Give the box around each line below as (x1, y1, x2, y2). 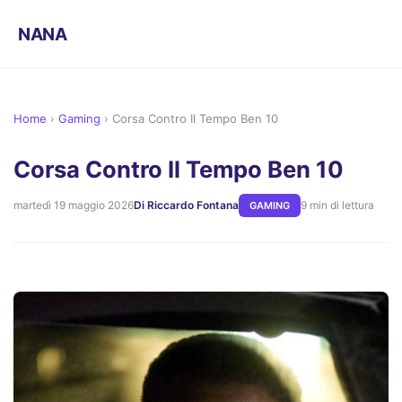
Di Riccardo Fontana (134, 198, 239, 213)
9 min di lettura (301, 198, 374, 213)
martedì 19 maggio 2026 (13, 198, 134, 213)
